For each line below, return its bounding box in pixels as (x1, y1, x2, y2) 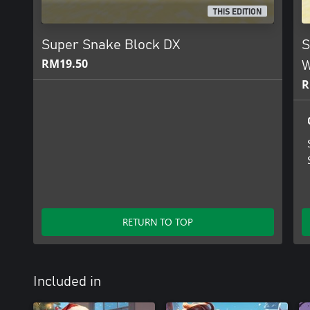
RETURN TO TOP (122, 215, 193, 228)
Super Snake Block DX (42, 38, 180, 52)
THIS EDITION (213, 8, 262, 17)
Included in (33, 275, 101, 289)
